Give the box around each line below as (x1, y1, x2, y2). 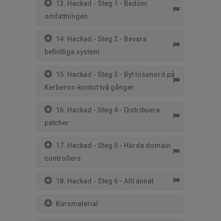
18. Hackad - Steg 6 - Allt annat (56, 177, 153, 185)
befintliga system (44, 48, 100, 56)
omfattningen (44, 12, 88, 21)
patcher (44, 119, 69, 127)
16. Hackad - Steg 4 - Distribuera (56, 106, 160, 114)
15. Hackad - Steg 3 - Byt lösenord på (56, 71, 175, 79)
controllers (44, 154, 81, 163)
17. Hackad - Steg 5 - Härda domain (56, 142, 171, 150)
